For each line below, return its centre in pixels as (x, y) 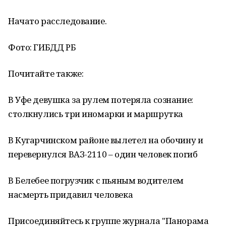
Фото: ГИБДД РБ (42, 47)
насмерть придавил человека (71, 194)
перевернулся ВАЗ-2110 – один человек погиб (103, 154)
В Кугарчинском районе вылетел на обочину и (106, 140)
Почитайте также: (46, 73)
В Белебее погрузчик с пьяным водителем (96, 180)
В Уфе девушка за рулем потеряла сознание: (101, 100)
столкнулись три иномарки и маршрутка (96, 114)
